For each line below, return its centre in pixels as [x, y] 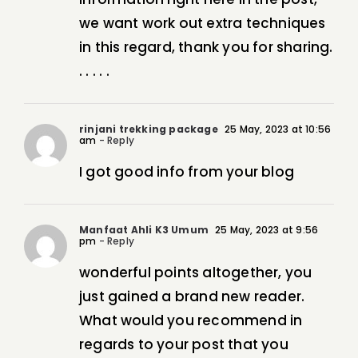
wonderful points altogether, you [196, 273]
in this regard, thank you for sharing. [206, 48]
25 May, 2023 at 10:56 [276, 129]
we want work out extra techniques [203, 24]
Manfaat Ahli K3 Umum [144, 230]
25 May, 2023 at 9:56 [266, 230]
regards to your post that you [184, 345]
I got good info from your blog [187, 172]
